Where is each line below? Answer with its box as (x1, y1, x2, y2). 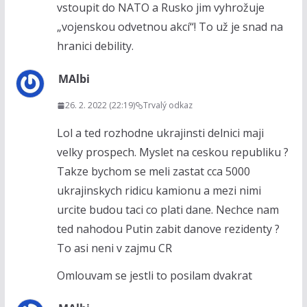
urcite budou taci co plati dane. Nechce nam (56, 202, 279, 218)
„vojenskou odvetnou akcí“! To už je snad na (56, 19, 283, 35)
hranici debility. (56, 38, 134, 54)
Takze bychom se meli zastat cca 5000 (56, 164, 250, 180)
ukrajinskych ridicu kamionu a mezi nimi (56, 183, 261, 199)
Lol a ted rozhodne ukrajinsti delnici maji (56, 125, 264, 141)
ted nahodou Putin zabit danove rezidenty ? (56, 221, 280, 237)
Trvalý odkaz (143, 99, 193, 112)
